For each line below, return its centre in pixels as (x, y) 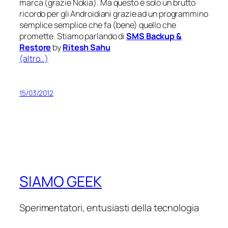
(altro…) (34, 59)
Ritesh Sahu (86, 48)
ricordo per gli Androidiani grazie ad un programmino (114, 14)
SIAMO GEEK (61, 181)
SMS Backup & (154, 36)
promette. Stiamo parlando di (73, 36)
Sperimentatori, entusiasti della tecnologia (109, 208)
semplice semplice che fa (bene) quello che (98, 25)
